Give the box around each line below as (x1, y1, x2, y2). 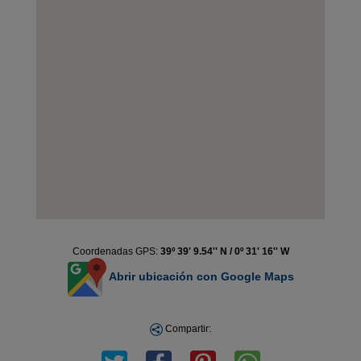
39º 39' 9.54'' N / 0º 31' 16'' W (160, 246, 289, 257)
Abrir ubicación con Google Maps (106, 269, 294, 283)
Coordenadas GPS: (72, 246, 160, 257)
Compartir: (163, 323, 211, 334)
